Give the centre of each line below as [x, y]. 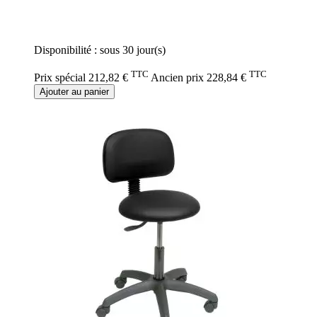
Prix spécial [60, 77]
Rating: [50, 13]
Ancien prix [177, 77]
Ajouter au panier [74, 91]
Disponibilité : [67, 50]
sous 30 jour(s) [133, 50]
